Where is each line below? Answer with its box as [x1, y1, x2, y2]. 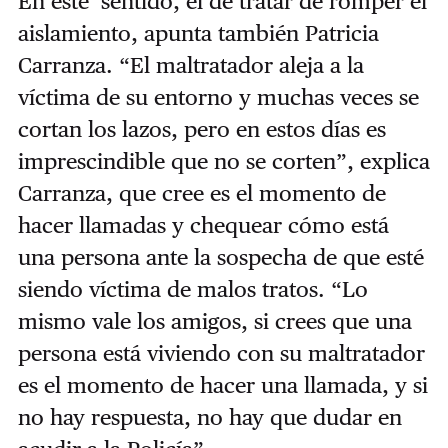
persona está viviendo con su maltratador [17, 339, 425, 366]
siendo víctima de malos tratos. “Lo [17, 275, 368, 302]
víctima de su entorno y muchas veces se [17, 83, 419, 110]
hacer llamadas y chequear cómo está [17, 211, 389, 238]
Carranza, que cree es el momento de [17, 179, 386, 206]
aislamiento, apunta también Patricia [17, 19, 379, 46]
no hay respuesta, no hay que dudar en [17, 403, 402, 430]
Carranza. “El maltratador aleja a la [17, 51, 364, 78]
